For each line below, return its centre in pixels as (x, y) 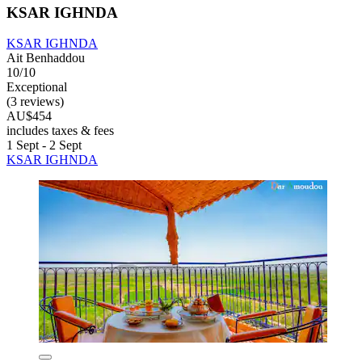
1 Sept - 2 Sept (44, 145)
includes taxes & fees (60, 131)
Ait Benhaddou (46, 58)
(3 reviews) (35, 102)
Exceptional (37, 87)
